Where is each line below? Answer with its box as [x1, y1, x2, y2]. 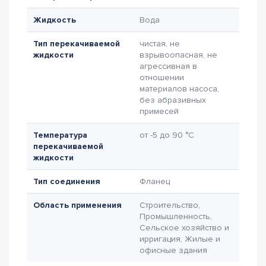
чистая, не [140, 39, 180, 49]
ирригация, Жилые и [140, 234, 220, 244]
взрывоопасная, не [140, 50, 217, 60]
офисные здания [140, 245, 207, 255]
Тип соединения [33, 176, 100, 186]
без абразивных [140, 95, 206, 105]
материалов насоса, [140, 84, 219, 94]
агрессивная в [140, 61, 197, 71]
